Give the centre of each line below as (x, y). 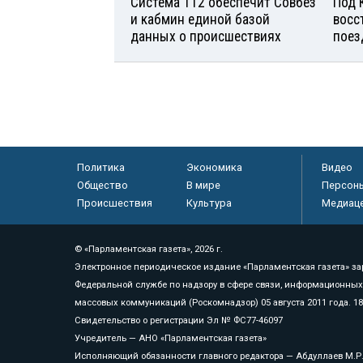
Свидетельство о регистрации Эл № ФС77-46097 (179, 320)
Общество (102, 185)
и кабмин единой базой (200, 19)
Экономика (214, 167)
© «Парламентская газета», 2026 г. (149, 249)
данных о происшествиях (206, 36)
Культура (209, 203)
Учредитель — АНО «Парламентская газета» (171, 338)
